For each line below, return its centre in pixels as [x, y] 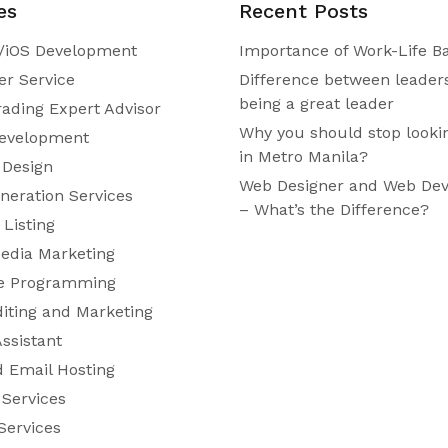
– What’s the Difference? [333, 209]
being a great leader [316, 103]
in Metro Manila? [303, 156]
